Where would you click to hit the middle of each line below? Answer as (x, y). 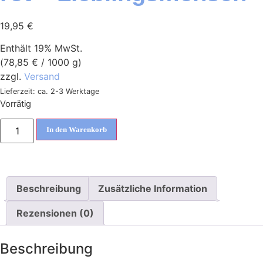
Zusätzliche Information (153, 189)
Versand (42, 77)
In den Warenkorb (77, 130)
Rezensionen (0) (55, 213)
